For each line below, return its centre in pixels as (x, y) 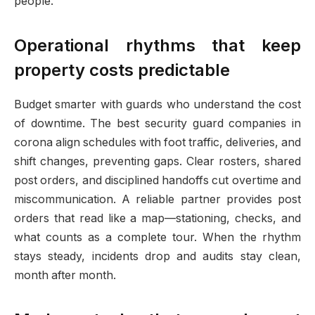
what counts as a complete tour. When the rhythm (157, 237)
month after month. (65, 275)
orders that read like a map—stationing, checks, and (157, 218)
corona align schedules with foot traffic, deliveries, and (157, 142)
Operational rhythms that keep (157, 45)
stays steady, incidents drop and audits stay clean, (157, 256)
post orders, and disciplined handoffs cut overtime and (157, 180)
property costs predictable (122, 70)
